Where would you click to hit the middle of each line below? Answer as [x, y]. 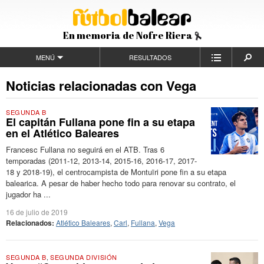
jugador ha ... [28, 194]
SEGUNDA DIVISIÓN [83, 257]
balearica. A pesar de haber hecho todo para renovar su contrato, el [121, 183]
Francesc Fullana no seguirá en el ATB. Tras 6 [85, 149]
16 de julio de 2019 [37, 212]
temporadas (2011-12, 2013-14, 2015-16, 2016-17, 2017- [101, 161]
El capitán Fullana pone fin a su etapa [100, 122]
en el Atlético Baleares [62, 133]
